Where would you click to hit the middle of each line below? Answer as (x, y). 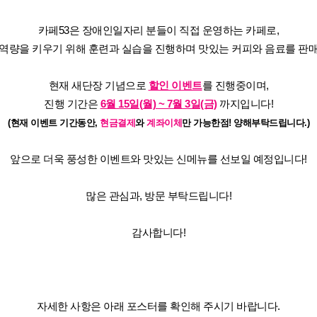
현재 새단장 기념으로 (97, 86)
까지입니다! (246, 104)
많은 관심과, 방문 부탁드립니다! (158, 196)
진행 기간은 (71, 104)
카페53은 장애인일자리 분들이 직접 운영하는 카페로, (158, 30)
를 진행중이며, (235, 86)
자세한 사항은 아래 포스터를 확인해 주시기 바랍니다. (158, 306)
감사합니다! (158, 233)
